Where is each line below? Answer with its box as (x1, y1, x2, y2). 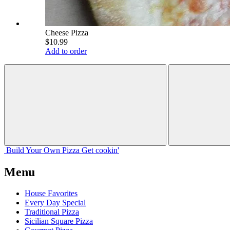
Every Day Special (25, 198, 86, 207)
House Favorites (25, 189, 78, 198)
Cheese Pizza (45, 28, 88, 37)
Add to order (45, 46, 87, 55)
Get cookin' (82, 145, 119, 155)
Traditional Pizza (25, 207, 79, 217)
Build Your (6, 145, 42, 155)
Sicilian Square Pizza (25, 217, 93, 226)
